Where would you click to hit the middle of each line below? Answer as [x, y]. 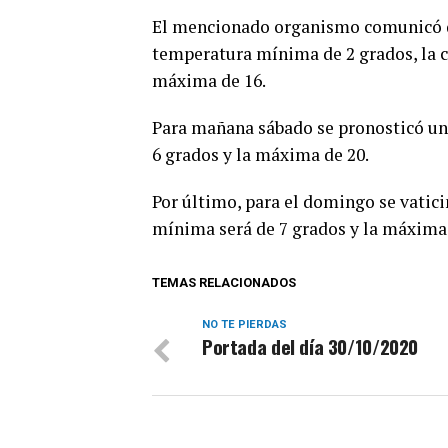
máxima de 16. [209, 81]
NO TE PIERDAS [244, 325]
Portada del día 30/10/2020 [310, 347]
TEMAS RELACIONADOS [224, 283]
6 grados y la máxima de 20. [260, 155]
